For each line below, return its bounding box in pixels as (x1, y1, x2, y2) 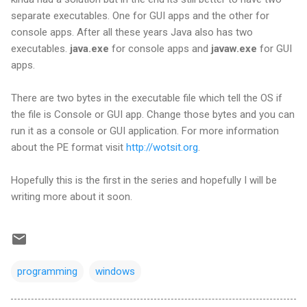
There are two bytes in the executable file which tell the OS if (11, 91, 282, 104)
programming (17, 265, 77, 278)
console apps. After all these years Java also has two (11, 25, 253, 38)
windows (95, 265, 135, 278)
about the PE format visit (11, 140, 126, 153)
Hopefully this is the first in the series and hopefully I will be (11, 173, 277, 186)
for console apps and (109, 42, 211, 55)
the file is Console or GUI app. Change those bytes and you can (11, 108, 295, 121)
